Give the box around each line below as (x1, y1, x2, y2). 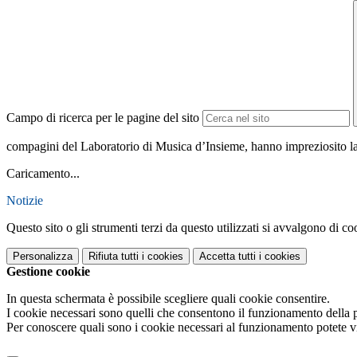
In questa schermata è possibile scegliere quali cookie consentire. (6, 292, 330, 306)
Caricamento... (6, 167, 80, 181)
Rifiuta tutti (88, 250, 139, 263)
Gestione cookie (6, 265, 90, 279)
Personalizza (13, 250, 73, 263)
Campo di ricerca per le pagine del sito (6, 111, 199, 125)
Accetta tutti (199, 250, 256, 263)
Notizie (6, 194, 43, 208)
